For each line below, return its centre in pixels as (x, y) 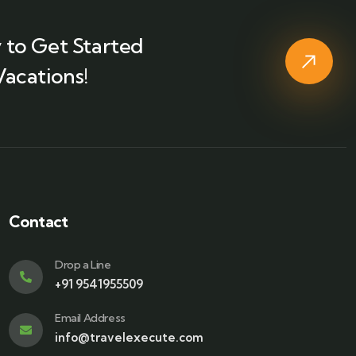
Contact (38, 222)
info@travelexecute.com (129, 338)
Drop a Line (83, 265)
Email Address (90, 318)
